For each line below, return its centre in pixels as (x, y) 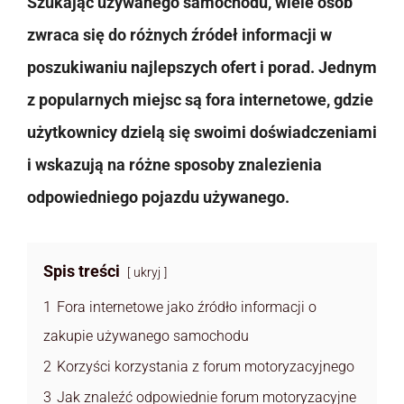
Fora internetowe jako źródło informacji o (187, 308)
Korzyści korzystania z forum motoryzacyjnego (206, 367)
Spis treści (82, 271)
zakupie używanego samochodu (146, 336)
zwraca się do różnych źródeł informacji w (179, 35)
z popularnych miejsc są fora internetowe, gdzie (200, 100)
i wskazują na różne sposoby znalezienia (174, 165)
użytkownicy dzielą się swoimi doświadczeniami (202, 133)
